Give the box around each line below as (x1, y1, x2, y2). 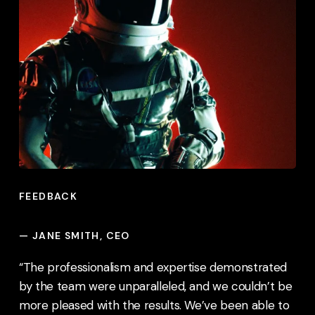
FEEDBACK (19, 189, 78, 202)
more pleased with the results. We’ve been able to (19, 297, 290, 313)
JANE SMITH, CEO (32, 229, 130, 242)
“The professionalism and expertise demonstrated (19, 259, 288, 275)
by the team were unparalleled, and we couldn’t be (19, 278, 292, 294)
